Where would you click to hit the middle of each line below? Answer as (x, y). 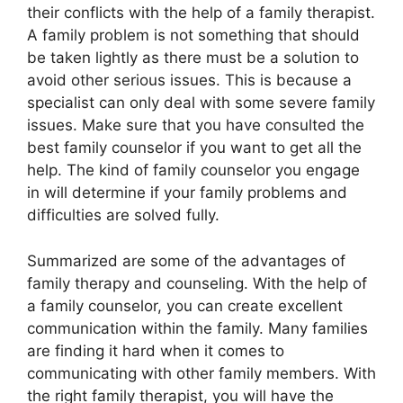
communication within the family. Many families (197, 328)
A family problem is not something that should (193, 35)
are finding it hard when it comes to (156, 350)
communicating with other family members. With (201, 373)
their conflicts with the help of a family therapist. (201, 13)
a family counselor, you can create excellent (185, 305)
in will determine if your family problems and (187, 193)
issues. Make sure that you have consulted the (196, 125)
